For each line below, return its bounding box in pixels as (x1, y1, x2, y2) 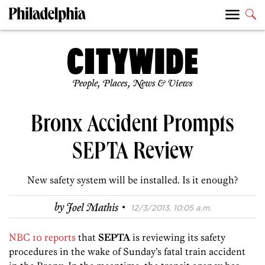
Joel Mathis (66, 201, 118, 215)
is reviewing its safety (130, 231, 225, 244)
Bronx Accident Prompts (31, 114, 234, 140)
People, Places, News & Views (72, 78, 193, 90)
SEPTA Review (72, 141, 193, 167)
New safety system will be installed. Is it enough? (27, 174, 238, 186)
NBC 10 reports (9, 231, 76, 244)
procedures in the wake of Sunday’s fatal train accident (9, 245, 245, 258)
